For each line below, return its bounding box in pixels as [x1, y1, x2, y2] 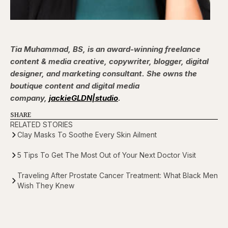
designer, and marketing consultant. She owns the [10, 69, 197, 79]
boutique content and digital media [10, 81, 139, 91]
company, [10, 93, 49, 103]
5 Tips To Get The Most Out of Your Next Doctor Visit [17, 151, 196, 160]
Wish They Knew [17, 181, 74, 190]
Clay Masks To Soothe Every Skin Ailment [17, 130, 157, 139]
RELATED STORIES [10, 120, 73, 129]
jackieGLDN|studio [49, 93, 118, 103]
